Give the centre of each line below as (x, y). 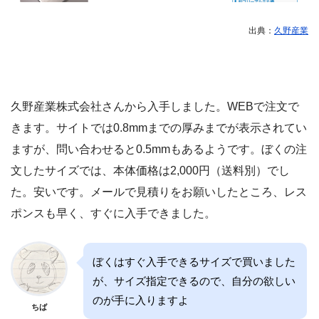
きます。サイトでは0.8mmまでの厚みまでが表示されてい (159, 128)
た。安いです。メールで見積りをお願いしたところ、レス (159, 192)
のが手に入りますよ (141, 300)
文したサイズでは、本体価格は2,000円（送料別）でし (150, 171)
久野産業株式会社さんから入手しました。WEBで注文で (155, 107)
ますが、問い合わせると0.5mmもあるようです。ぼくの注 (159, 150)
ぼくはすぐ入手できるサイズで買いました (194, 262)
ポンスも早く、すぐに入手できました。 (113, 214)
